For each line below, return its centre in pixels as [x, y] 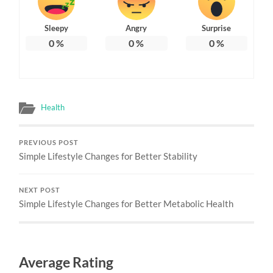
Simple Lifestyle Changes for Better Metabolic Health [126, 203]
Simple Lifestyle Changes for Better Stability [108, 156]
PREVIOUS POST [49, 142]
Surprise [217, 28]
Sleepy [57, 28]
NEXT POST [40, 190]
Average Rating [66, 262]
